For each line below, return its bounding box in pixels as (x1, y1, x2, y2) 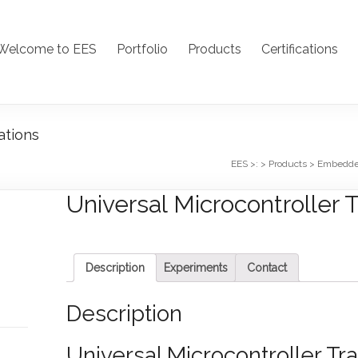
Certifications (261, 42, 338, 57)
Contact (247, 261, 287, 274)
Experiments (164, 261, 228, 274)
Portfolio (117, 42, 168, 57)
